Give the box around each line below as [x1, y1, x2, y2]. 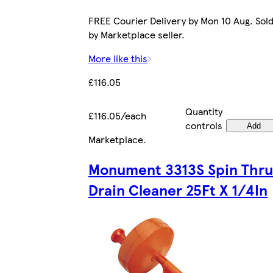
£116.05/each [88, 108, 146, 123]
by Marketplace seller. [88, 27, 185, 42]
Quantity [185, 104, 222, 119]
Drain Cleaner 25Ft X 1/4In [88, 179, 268, 200]
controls [185, 118, 222, 133]
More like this [88, 51, 147, 66]
